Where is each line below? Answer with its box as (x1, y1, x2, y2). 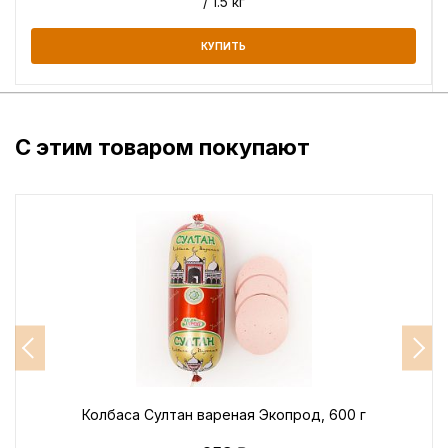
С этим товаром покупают (15, 133, 310, 160)
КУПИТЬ (201, 39, 246, 52)
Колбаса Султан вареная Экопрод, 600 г (82, 405, 366, 423)
